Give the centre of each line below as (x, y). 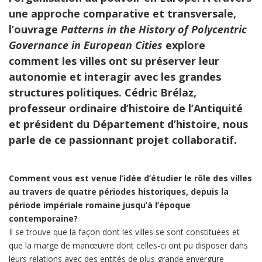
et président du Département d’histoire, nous (128, 124)
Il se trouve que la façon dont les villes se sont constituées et (124, 232)
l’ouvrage (35, 29)
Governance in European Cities (86, 45)
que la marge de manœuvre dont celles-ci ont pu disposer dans (128, 245)
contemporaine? (43, 218)
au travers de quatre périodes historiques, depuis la (119, 191)
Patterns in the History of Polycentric (154, 29)
